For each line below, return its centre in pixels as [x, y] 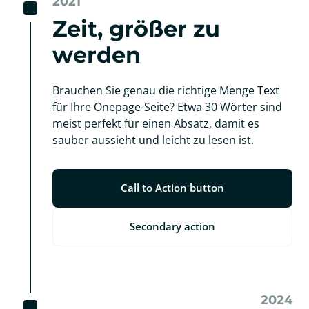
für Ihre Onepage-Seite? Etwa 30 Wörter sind [167, 107]
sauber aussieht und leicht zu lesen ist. [153, 140]
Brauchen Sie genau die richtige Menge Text [166, 91]
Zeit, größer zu [136, 29]
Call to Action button [172, 188]
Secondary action [172, 227]
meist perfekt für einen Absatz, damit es [156, 124]
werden [97, 55]
